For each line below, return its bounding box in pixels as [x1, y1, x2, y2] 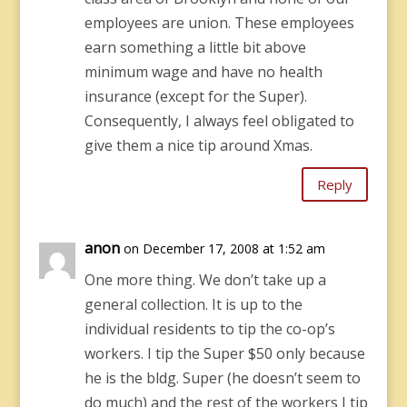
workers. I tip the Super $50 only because [84, 343, 365, 363]
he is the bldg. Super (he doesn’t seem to [84, 368, 361, 388]
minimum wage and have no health [84, 62, 323, 82]
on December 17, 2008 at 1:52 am [123, 240, 325, 257]
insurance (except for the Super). [84, 86, 307, 106]
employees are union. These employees [84, 13, 354, 33]
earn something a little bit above [84, 37, 306, 57]
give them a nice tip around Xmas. [84, 135, 313, 155]
